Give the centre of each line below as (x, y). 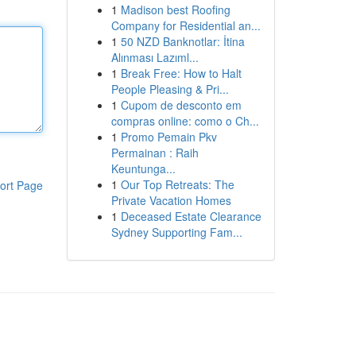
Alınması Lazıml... (155, 57)
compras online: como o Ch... (185, 121)
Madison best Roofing (175, 10)
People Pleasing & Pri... (170, 89)
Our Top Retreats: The (177, 184)
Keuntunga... (143, 168)
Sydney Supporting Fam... (176, 232)
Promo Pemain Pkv (168, 137)
